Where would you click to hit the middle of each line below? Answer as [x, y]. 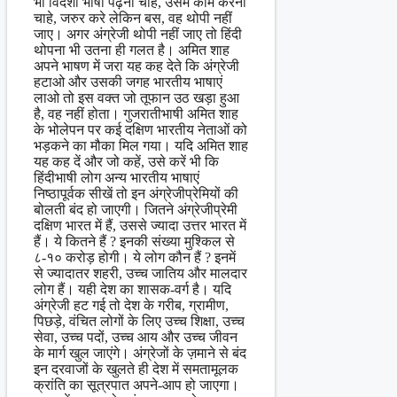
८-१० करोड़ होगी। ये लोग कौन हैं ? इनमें [135, 258]
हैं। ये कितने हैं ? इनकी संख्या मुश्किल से [134, 242]
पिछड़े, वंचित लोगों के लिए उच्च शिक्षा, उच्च [139, 322]
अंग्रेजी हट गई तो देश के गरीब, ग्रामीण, [131, 306]
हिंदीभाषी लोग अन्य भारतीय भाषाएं [117, 178]
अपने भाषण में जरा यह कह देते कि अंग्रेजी [136, 66]
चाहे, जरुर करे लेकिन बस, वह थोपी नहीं [133, 19]
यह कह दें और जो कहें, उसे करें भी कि [126, 162]
